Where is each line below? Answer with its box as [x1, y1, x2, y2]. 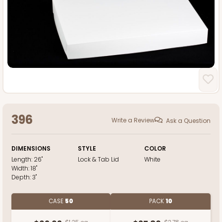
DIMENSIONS [11, 144, 51, 153]
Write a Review [111, 116, 155, 125]
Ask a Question [166, 116, 211, 125]
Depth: [11, 173, 32, 182]
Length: [11, 155, 34, 164]
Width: [11, 164, 31, 173]
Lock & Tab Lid [78, 155, 119, 164]
